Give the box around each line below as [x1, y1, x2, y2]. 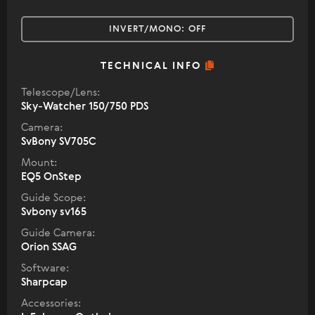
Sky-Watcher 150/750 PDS [21, 101, 148, 112]
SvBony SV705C [21, 136, 96, 148]
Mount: [21, 157, 57, 169]
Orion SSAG [21, 242, 77, 253]
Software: [21, 263, 69, 274]
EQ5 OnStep [21, 172, 82, 183]
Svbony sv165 [21, 207, 86, 218]
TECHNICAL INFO [100, 61, 205, 72]
